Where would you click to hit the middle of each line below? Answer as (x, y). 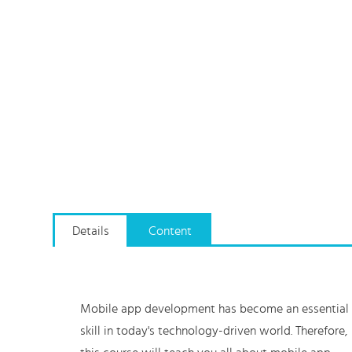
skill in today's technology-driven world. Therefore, (214, 331)
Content (170, 231)
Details (91, 231)
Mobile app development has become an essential (214, 309)
